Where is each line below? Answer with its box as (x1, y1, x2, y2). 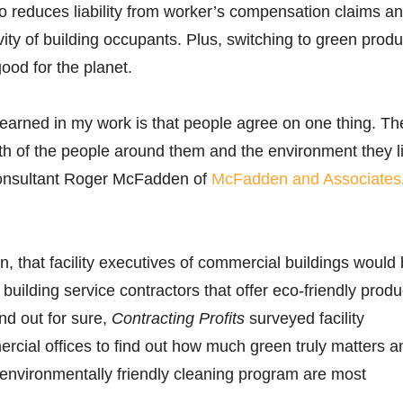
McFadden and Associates (211, 169, 401, 188)
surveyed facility (245, 309, 364, 327)
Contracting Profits (112, 309, 245, 327)
